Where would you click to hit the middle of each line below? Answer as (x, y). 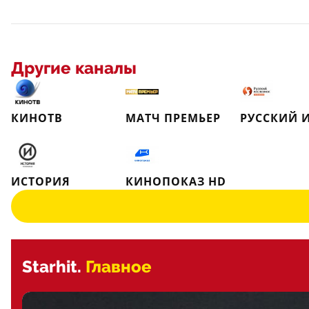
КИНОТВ (37, 118)
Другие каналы (74, 68)
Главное (119, 267)
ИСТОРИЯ (41, 181)
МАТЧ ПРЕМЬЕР (173, 118)
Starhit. (52, 267)
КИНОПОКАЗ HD (176, 181)
